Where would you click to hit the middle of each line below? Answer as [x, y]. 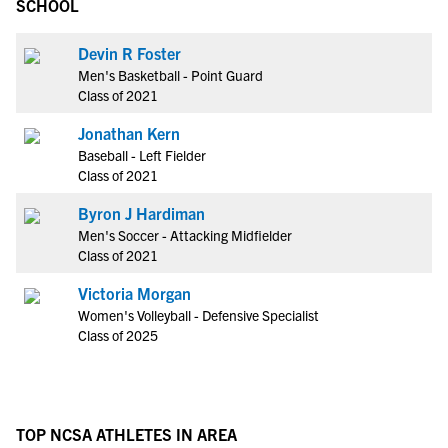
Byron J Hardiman [141, 213]
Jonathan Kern [129, 133]
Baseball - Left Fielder [142, 155]
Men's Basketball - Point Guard [170, 75]
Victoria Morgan [134, 293]
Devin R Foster [129, 53]
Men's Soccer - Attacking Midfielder [185, 235]
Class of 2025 [118, 335]
